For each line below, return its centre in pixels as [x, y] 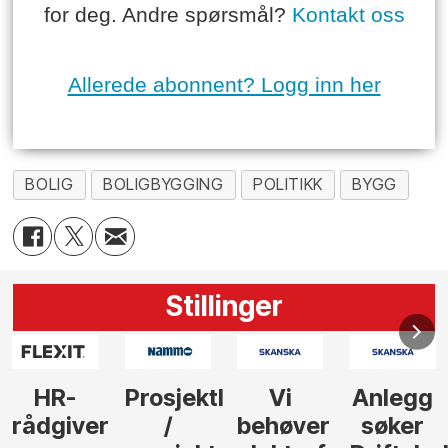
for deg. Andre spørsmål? [167, 15]
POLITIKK [288, 185]
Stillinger [224, 305]
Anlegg [281, 397]
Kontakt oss [348, 15]
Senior [393, 397]
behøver [172, 425]
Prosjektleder [88, 397]
